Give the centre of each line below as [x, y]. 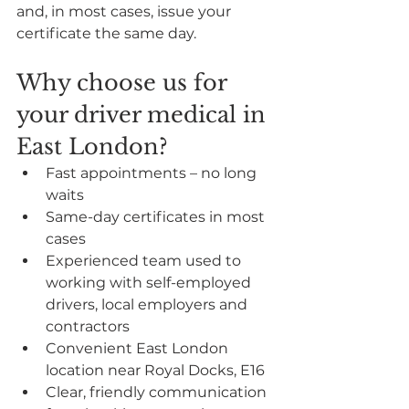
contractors [88, 326]
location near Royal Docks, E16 [155, 370]
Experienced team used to [145, 260]
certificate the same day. [106, 33]
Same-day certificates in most [157, 216]
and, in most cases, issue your [126, 11]
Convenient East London [139, 348]
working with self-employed [150, 282]
